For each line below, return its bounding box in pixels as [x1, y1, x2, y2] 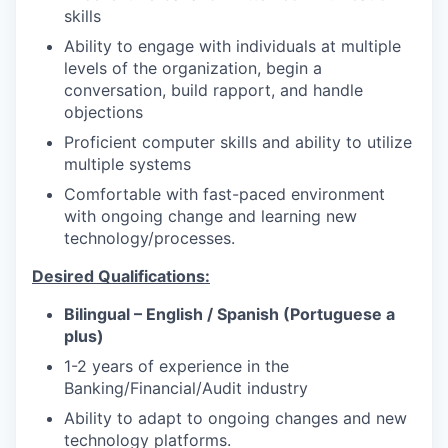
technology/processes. [64, 227, 235, 248]
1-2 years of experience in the [64, 355, 289, 376]
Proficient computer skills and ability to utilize [64, 131, 412, 152]
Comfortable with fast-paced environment [64, 183, 385, 204]
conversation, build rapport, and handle [64, 79, 363, 100]
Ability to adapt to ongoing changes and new [64, 407, 407, 428]
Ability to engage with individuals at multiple [64, 35, 401, 56]
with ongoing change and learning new [64, 205, 357, 226]
